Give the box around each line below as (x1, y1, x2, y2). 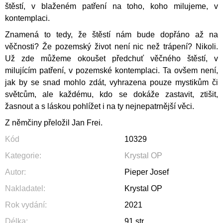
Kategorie (5, 151, 39, 160)
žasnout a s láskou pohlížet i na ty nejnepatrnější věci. (5, 102, 194, 111)
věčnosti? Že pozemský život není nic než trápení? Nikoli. (5, 42, 218, 51)
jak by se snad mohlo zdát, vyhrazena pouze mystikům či (5, 78, 218, 87)
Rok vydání (5, 200, 45, 209)
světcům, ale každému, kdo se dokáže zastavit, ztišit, (5, 90, 218, 99)
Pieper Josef (124, 167, 169, 176)
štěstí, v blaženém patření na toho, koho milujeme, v (5, 1, 218, 10)
